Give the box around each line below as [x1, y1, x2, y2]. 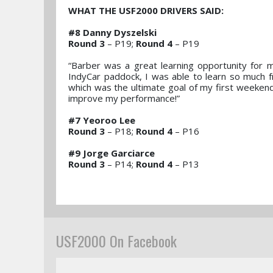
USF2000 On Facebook [56, 230, 177, 252]
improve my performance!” [68, 92, 180, 104]
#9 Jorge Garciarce [68, 147, 157, 159]
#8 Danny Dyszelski [68, 26, 157, 38]
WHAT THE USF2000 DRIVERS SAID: [68, 4, 224, 16]
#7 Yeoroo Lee [68, 114, 135, 126]
